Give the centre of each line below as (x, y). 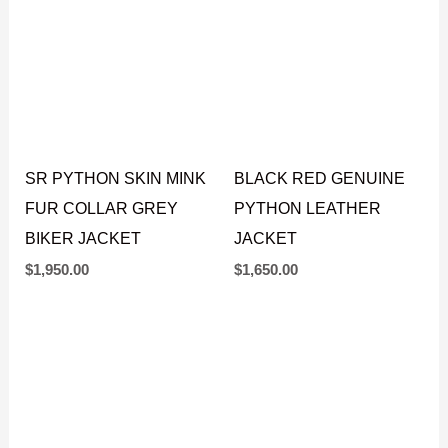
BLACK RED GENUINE (319, 272)
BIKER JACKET (83, 332)
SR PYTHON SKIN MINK (116, 272)
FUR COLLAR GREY (102, 302)
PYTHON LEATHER (307, 302)
